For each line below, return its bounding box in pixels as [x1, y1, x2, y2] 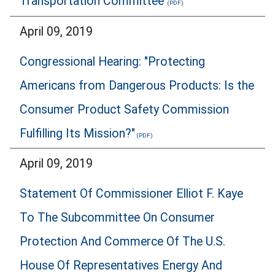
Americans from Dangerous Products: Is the [20, 78, 254, 93]
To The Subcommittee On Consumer [20, 210, 215, 225]
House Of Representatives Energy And [20, 258, 222, 273]
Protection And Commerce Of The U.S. [20, 234, 225, 249]
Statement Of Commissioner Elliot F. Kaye [20, 186, 243, 201]
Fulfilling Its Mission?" [20, 126, 135, 141]
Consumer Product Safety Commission [20, 102, 229, 117]
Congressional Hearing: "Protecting [20, 54, 205, 69]
